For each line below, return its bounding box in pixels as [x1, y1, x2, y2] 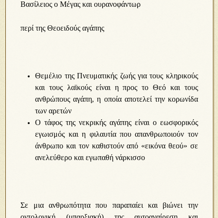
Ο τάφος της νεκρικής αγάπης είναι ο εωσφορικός [35, 118, 198, 127]
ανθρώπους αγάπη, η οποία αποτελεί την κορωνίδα [35, 95, 198, 103]
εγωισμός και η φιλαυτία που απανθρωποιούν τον [35, 130, 198, 138]
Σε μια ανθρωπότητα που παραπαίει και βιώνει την [20, 201, 198, 209]
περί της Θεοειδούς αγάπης [20, 24, 105, 32]
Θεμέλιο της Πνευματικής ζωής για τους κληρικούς [35, 72, 198, 80]
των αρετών [35, 107, 72, 115]
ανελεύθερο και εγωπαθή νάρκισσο [35, 153, 145, 162]
